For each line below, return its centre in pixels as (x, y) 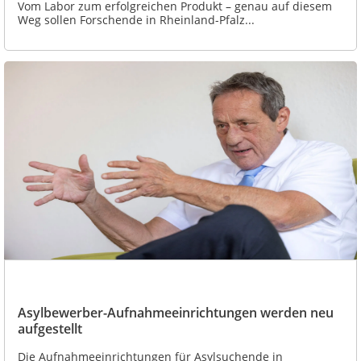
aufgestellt (50, 329)
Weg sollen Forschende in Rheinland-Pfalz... (136, 19)
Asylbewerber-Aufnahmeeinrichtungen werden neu (176, 313)
